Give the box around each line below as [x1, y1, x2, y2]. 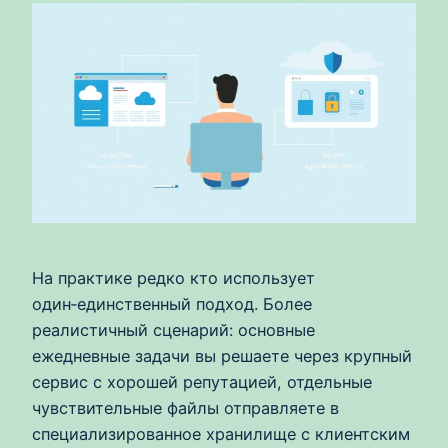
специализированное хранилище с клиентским [32, 423, 410, 444]
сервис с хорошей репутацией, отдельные [32, 371, 372, 392]
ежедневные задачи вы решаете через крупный [32, 345, 412, 366]
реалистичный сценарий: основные [32, 319, 315, 340]
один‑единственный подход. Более [32, 293, 312, 314]
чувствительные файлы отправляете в [32, 397, 339, 418]
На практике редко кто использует [32, 267, 315, 288]
